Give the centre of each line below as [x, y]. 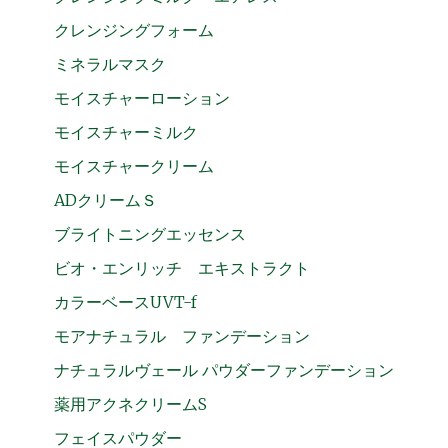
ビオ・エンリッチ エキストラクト [181, 267]
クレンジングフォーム [133, 29]
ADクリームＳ [105, 199]
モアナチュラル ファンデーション [181, 335]
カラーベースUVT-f [125, 301]
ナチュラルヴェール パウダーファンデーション [223, 369]
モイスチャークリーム [133, 165]
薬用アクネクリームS [130, 403]
